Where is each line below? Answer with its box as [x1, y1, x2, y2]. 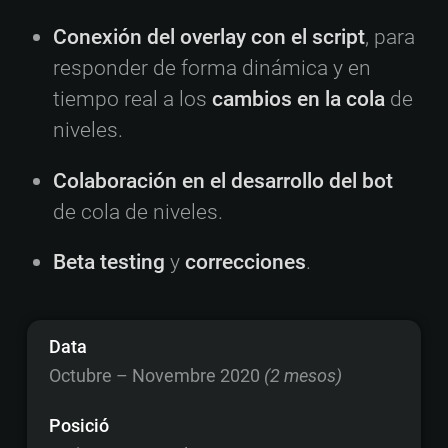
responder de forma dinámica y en [53, 55, 372, 81]
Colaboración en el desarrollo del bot [53, 167, 394, 193]
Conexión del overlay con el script [53, 24, 366, 50]
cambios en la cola [212, 86, 386, 112]
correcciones [185, 248, 307, 274]
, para [365, 24, 416, 50]
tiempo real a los [53, 86, 213, 112]
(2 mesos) [263, 364, 342, 386]
